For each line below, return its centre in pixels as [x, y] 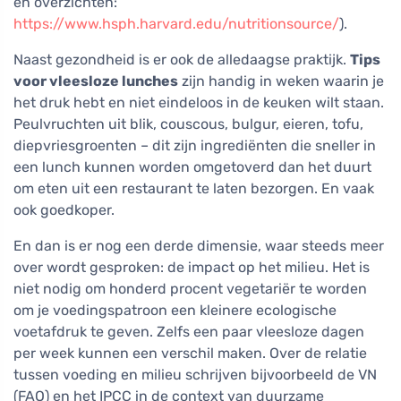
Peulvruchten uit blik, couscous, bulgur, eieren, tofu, [188, 124]
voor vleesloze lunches [96, 81]
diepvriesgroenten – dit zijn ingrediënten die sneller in [195, 145]
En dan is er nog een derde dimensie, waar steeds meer [199, 245]
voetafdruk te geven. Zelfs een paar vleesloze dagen [189, 331]
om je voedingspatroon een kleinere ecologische [175, 310]
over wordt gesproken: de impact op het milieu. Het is [192, 267]
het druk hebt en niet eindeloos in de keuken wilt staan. [199, 102]
